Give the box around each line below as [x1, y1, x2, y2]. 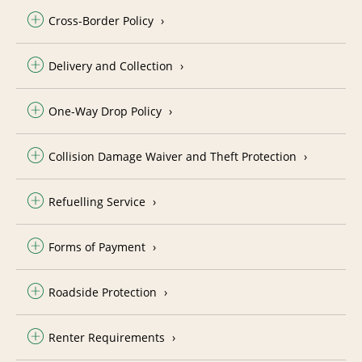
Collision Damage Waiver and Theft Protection [48, 148, 297, 164]
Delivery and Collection [48, 57, 173, 74]
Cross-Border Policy [48, 12, 154, 28]
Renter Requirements [48, 329, 165, 345]
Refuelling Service [48, 193, 145, 209]
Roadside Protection [48, 284, 157, 300]
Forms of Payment [48, 238, 145, 255]
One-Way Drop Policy [48, 103, 162, 119]
